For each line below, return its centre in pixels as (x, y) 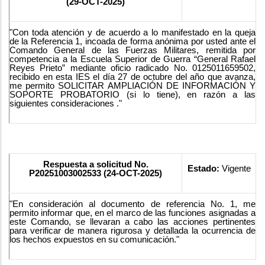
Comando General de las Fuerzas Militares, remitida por (132, 50)
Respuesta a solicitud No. (96, 164)
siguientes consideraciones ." (66, 103)
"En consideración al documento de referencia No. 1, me (132, 204)
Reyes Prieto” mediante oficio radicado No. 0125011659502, (132, 68)
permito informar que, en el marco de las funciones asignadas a (132, 213)
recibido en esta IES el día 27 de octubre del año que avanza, (132, 77)
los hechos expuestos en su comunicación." (94, 239)
